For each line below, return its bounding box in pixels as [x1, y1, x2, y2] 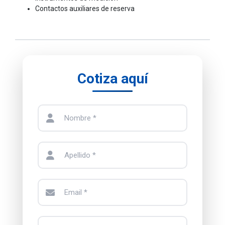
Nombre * [64, 113, 96, 123]
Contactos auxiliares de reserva [35, 4, 135, 13]
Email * [64, 187, 87, 197]
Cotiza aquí [77, 70, 148, 87]
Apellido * [64, 150, 96, 160]
